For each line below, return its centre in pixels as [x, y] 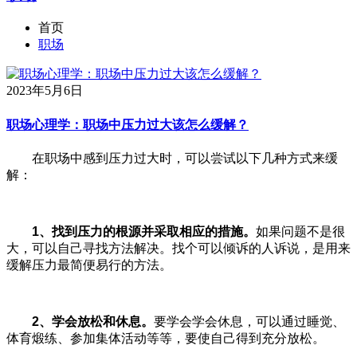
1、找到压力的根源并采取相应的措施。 [131, 231]
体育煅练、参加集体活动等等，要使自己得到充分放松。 [166, 338]
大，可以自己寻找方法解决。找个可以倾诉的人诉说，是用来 [178, 248]
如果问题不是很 [300, 231]
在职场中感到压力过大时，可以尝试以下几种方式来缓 [172, 158]
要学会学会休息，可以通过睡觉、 [249, 321]
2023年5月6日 [45, 91]
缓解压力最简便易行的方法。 [89, 265]
